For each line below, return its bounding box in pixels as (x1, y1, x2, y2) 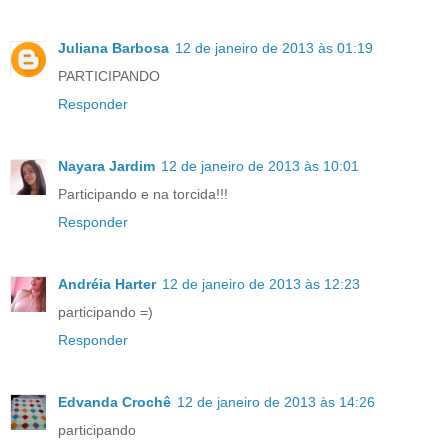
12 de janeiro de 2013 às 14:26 (177, 393, 375, 410)
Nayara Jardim (58, 157, 155, 174)
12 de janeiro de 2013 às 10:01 (161, 157, 359, 174)
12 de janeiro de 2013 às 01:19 (175, 39, 373, 56)
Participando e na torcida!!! (58, 185, 228, 202)
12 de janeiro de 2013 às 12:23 (162, 275, 360, 292)
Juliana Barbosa (58, 39, 169, 56)
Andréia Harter (58, 275, 156, 292)
